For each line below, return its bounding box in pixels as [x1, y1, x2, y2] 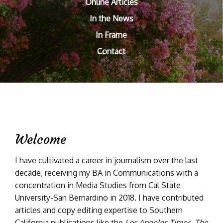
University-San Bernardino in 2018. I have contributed [15, 193, 204, 203]
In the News [89, 13, 133, 23]
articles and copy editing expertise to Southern [15, 205, 183, 215]
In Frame [96, 30, 127, 40]
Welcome [15, 131, 66, 147]
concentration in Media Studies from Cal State [15, 180, 181, 190]
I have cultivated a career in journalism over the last [15, 155, 198, 165]
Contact [97, 46, 125, 56]
